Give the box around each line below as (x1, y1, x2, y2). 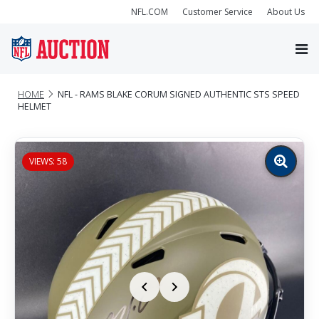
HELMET (18, 100, 51, 113)
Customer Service (182, 5, 253, 18)
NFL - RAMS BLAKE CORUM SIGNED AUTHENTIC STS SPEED (58, 88, 300, 100)
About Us (267, 5, 305, 18)
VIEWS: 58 (29, 155, 67, 167)
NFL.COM (131, 5, 168, 18)
